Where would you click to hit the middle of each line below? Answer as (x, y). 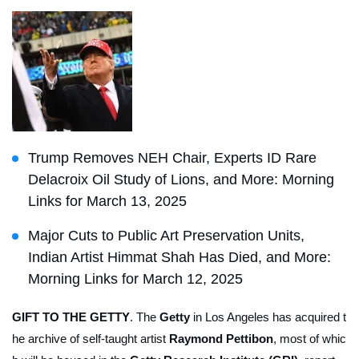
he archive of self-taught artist (91, 339)
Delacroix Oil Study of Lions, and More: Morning (181, 180)
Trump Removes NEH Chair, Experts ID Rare (172, 158)
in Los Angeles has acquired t (268, 317)
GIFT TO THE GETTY (71, 317)
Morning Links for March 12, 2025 (135, 279)
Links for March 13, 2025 (107, 202)
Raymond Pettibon (221, 339)
